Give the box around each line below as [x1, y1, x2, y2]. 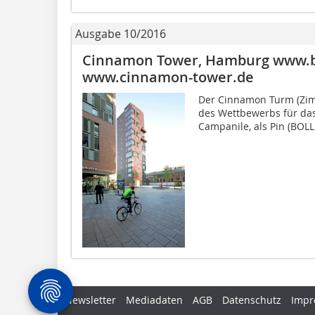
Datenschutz [222, 292, 281, 307]
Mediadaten [126, 292, 183, 307]
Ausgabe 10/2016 [75, 26, 166, 42]
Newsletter [65, 292, 116, 307]
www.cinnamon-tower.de [82, 67, 254, 87]
